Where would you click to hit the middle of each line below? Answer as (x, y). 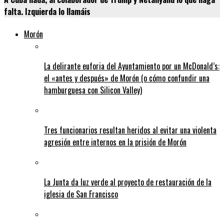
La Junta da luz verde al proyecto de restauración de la (128, 182)
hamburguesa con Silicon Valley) (93, 90)
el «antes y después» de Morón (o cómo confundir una (127, 78)
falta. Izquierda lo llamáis (47, 12)
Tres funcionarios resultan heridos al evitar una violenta (130, 130)
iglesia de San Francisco (81, 194)
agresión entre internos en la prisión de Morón (115, 142)
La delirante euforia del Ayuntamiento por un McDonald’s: (132, 66)
